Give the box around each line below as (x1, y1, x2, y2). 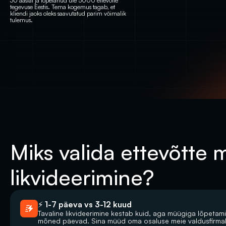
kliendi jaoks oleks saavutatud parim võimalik (10, 10, 126, 17)
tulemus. (10, 16, 33, 24)
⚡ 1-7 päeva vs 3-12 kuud (38, 199, 132, 209)
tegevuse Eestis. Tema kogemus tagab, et (10, 3, 115, 11)
